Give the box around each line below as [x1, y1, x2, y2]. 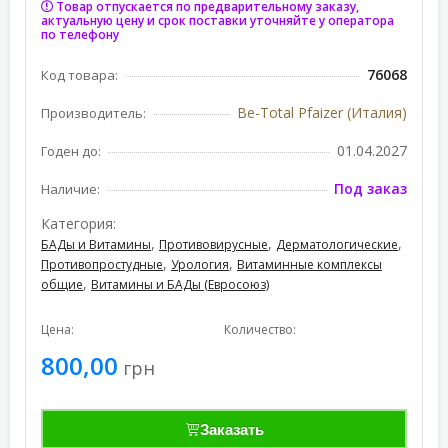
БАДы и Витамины [41, 236, 151, 253]
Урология [171, 256, 229, 273]
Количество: [224, 321, 296, 338]
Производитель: [41, 104, 146, 122]
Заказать [199, 420, 264, 438]
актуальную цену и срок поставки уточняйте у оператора [41, 12, 394, 29]
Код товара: [41, 66, 118, 84]
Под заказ [334, 179, 407, 198]
